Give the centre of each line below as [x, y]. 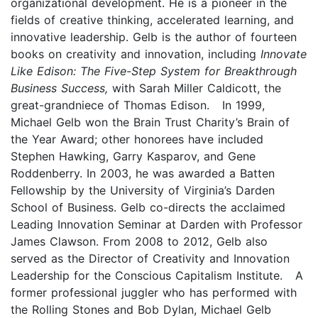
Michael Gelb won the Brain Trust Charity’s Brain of [150, 122]
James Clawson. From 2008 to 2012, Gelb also [139, 241]
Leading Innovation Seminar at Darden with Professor [157, 224]
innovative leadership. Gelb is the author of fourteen [154, 37]
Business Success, [59, 88]
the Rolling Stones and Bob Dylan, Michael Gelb [141, 309]
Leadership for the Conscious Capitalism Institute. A [157, 275]
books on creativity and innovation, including [136, 54]
